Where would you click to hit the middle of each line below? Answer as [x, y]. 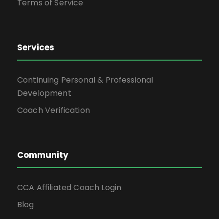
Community [43, 155]
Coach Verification [54, 110]
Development [44, 93]
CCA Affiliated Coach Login [69, 187]
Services [36, 47]
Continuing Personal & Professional [85, 80]
